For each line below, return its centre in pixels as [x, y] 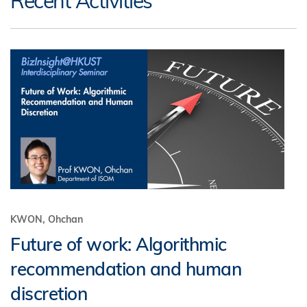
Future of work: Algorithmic [119, 244]
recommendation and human [126, 269]
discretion [49, 294]
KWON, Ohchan [47, 219]
